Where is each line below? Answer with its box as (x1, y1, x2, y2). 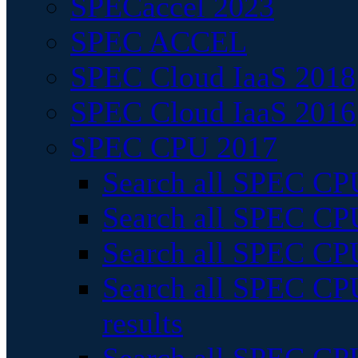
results (102, 306, 183, 340)
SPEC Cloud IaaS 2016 (70, 95, 356, 129)
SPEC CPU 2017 (70, 130, 277, 164)
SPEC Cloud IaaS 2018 (70, 60, 356, 93)
